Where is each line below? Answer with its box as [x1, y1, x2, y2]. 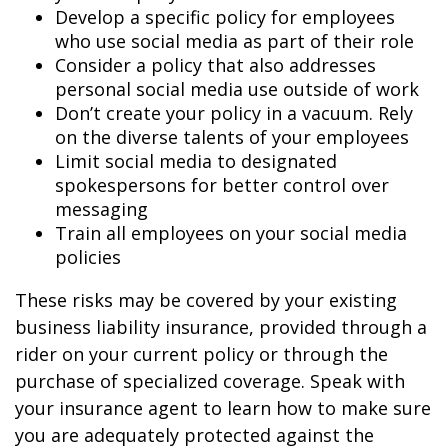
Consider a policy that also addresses [55, 53, 376, 77]
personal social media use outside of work [55, 77, 419, 101]
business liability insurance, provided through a [15, 315, 427, 339]
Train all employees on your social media [55, 221, 407, 245]
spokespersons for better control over [55, 173, 389, 197]
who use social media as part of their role [55, 29, 414, 53]
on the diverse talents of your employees [55, 125, 409, 149]
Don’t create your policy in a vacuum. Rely [55, 101, 413, 125]
